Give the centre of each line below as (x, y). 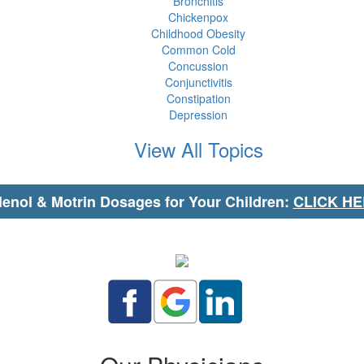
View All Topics (198, 149)
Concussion (198, 66)
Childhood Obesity (198, 33)
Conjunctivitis (198, 82)
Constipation (198, 98)
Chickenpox (198, 17)
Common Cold (198, 50)
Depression (198, 115)
